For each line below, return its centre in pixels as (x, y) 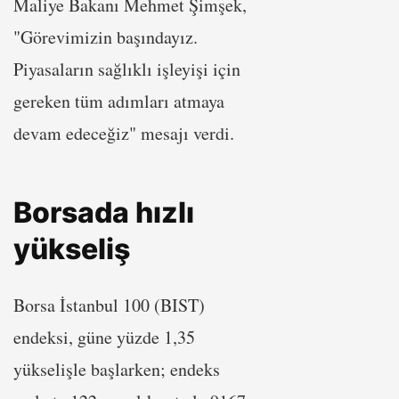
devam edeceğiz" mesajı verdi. (124, 133)
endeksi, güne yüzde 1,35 (104, 337)
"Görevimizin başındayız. (106, 37)
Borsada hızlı (104, 212)
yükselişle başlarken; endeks (117, 369)
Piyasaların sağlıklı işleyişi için (127, 69)
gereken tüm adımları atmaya (119, 101)
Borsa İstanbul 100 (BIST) (109, 305)
